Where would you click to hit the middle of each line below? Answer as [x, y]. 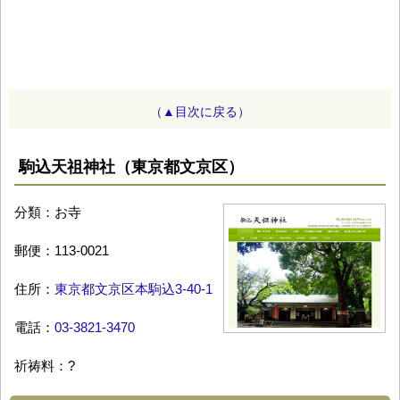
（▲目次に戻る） [200, 112]
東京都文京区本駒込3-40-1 [133, 289]
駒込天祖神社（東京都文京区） [131, 167]
